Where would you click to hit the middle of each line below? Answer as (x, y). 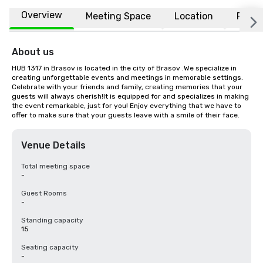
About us (33, 52)
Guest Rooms (44, 193)
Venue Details (53, 145)
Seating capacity (50, 247)
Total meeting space (55, 166)
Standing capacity (52, 220)
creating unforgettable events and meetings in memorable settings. (127, 77)
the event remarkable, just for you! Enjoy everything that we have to (127, 106)
